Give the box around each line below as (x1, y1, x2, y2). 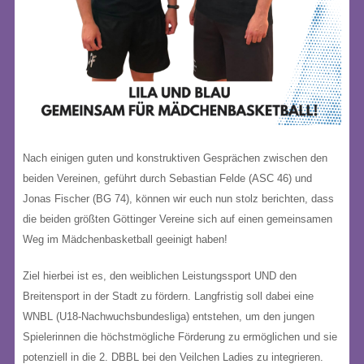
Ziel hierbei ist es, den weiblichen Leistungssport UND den (23, 270, 297, 282)
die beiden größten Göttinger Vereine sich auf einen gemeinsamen (23, 213, 332, 225)
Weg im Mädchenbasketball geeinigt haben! (23, 233, 227, 245)
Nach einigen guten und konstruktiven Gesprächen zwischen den (23, 152, 327, 164)
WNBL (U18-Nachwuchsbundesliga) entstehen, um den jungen (23, 310, 314, 323)
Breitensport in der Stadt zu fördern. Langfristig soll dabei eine (23, 290, 314, 302)
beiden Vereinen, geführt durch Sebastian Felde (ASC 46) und (23, 172, 312, 184)
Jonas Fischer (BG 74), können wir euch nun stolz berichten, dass (23, 193, 334, 205)
